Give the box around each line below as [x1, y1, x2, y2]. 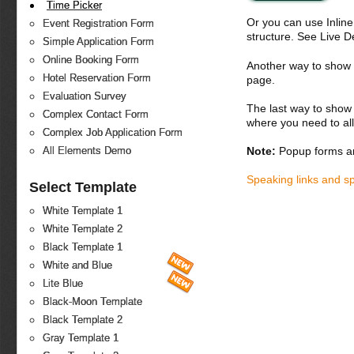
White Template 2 [43, 223, 122, 235]
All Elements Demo [43, 145, 131, 157]
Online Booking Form [43, 54, 139, 66]
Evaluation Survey [43, 90, 126, 103]
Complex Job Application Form [43, 126, 183, 139]
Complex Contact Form [43, 108, 149, 121]
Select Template [29, 179, 137, 195]
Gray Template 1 [43, 332, 119, 345]
